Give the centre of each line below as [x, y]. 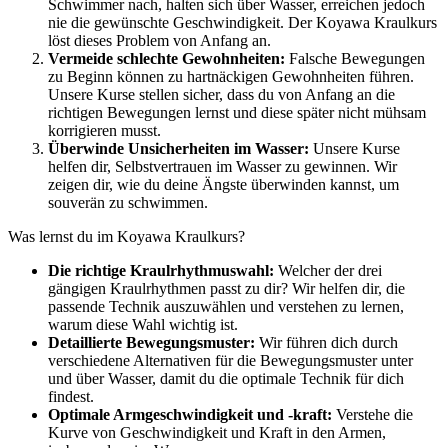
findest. [71, 396]
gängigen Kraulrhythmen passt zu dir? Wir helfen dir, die [226, 288]
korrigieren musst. [104, 130]
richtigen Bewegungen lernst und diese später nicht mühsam [237, 112]
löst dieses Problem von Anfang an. [159, 40]
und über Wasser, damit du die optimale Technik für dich [226, 378]
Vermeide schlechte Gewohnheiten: [166, 58]
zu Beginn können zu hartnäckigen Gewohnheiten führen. [231, 76]
